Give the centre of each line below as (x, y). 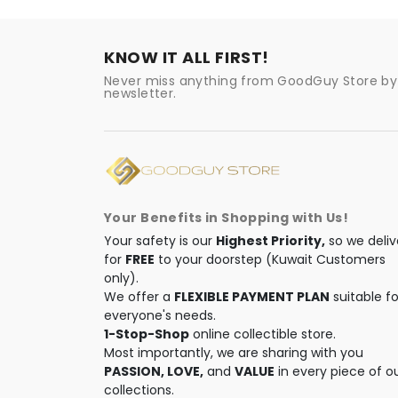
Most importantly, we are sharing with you (234, 353)
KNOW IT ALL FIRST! (187, 57)
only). (121, 279)
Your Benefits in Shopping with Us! (227, 218)
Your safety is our (160, 241)
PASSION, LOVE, (154, 372)
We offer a (139, 297)
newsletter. (140, 93)
